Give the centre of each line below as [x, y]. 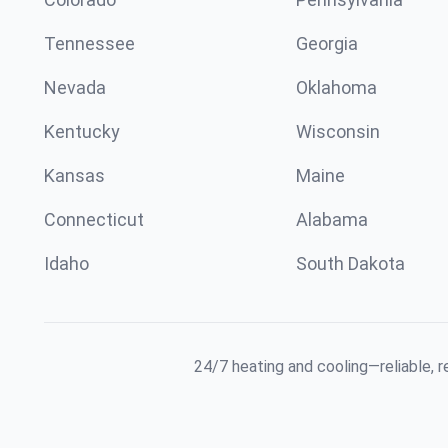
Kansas [74, 175]
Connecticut [94, 219]
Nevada [75, 87]
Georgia [327, 43]
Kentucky [82, 131]
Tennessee [89, 43]
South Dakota [350, 263]
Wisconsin [338, 131]
